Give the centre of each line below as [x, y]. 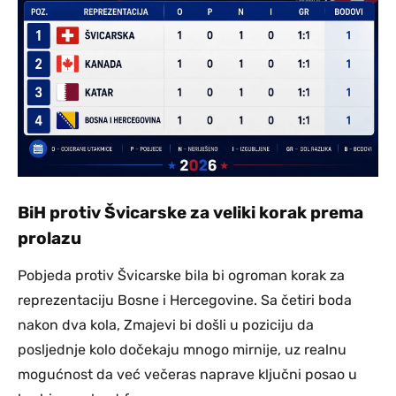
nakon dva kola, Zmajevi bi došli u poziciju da [166, 324]
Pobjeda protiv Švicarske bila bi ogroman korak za [181, 275]
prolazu [49, 238]
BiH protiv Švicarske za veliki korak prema [190, 212]
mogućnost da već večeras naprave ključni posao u [187, 374]
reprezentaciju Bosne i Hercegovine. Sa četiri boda [185, 300]
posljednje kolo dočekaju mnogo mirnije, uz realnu [182, 349]
